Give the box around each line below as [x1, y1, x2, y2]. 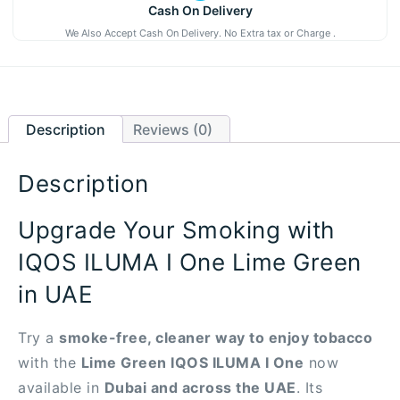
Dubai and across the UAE [104, 379, 296, 397]
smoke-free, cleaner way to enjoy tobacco [59, 329, 372, 347]
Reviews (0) [132, 120, 212, 138]
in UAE [18, 280, 93, 309]
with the [18, 354, 81, 372]
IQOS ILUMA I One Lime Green [18, 248, 362, 277]
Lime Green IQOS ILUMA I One [80, 354, 304, 372]
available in [18, 379, 104, 397]
